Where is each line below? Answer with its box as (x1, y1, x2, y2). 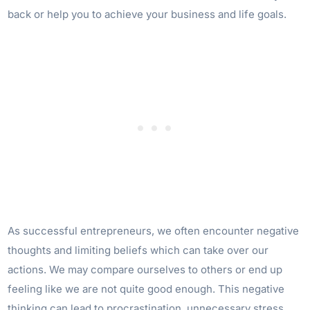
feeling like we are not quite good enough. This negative (8, 282, 285, 295)
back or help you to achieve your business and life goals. (8, 8, 287, 21)
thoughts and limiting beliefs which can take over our (8, 244, 269, 257)
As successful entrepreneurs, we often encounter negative (8, 224, 300, 237)
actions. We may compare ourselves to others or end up (8, 263, 283, 276)
